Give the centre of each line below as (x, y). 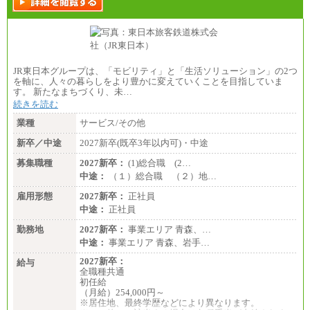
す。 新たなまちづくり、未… (73, 92)
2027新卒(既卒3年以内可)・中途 (144, 143)
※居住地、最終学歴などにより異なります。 (170, 303)
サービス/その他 (112, 123)
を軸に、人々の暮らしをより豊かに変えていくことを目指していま (148, 82)
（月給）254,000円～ (122, 293)
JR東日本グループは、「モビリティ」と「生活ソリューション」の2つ (155, 71)
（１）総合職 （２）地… (162, 176)
